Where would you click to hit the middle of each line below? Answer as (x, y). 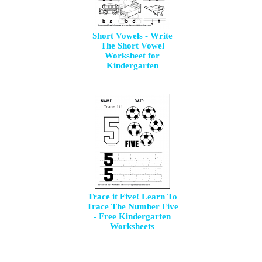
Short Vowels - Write (132, 36)
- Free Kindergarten (132, 216)
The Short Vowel (132, 46)
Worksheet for (132, 56)
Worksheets (132, 226)
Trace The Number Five (132, 206)
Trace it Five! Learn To (132, 196)
